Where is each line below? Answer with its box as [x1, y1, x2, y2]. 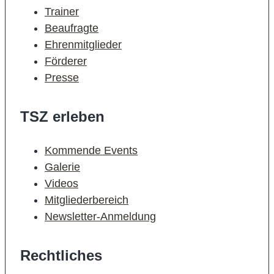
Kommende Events [45, 144, 138, 157]
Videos [45, 177, 78, 190]
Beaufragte [45, 22, 98, 34]
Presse [45, 72, 79, 84]
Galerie [45, 161, 80, 173]
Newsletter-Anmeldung [45, 210, 156, 223]
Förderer [45, 55, 87, 67]
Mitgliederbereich [45, 194, 128, 206]
